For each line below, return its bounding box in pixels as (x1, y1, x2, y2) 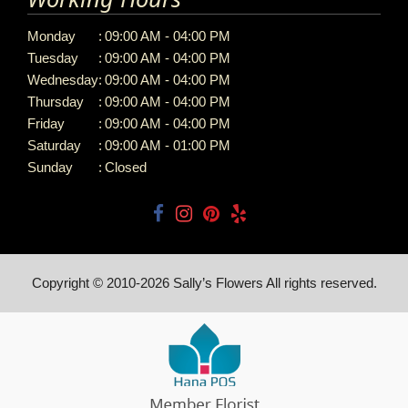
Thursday (27, 94, 84, 110)
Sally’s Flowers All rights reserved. (168, 275, 377, 291)
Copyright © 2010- (31, 275, 140, 291)
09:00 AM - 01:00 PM (105, 138, 230, 154)
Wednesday (27, 72, 98, 88)
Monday (27, 28, 76, 45)
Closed (105, 159, 147, 176)
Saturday (27, 138, 81, 154)
